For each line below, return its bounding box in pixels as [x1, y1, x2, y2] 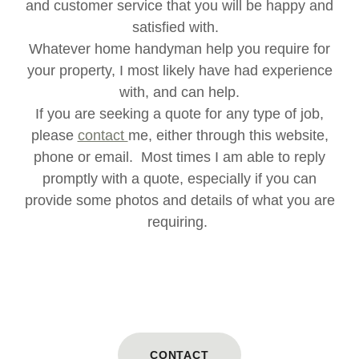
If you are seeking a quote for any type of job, [35, 106, 324, 122]
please [30, 127, 78, 143]
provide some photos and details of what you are [24, 192, 335, 208]
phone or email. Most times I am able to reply [34, 149, 325, 165]
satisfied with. [132, 19, 227, 35]
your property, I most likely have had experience [26, 63, 333, 79]
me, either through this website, [127, 127, 329, 143]
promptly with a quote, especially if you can [42, 171, 317, 187]
